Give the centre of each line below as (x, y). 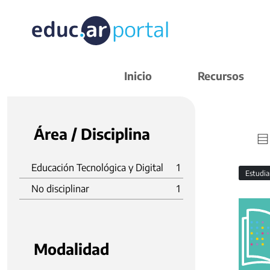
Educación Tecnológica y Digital (97, 168)
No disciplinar (60, 189)
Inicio (138, 76)
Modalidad (71, 249)
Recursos (221, 76)
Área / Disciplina (92, 134)
